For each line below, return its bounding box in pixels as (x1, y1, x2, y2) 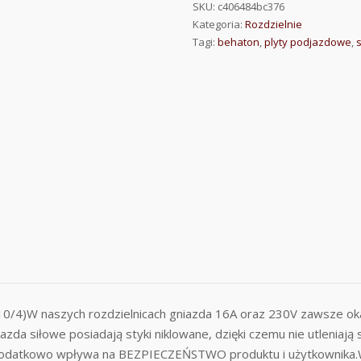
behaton (218, 35, 260, 49)
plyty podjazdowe (264, 35, 352, 49)
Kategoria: (193, 17, 246, 31)
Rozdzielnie (245, 17, 303, 31)
